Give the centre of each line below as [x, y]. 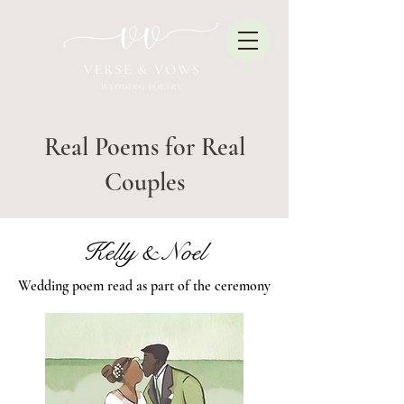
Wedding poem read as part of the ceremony [144, 286]
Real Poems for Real [144, 147]
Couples [144, 182]
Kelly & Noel [144, 252]
